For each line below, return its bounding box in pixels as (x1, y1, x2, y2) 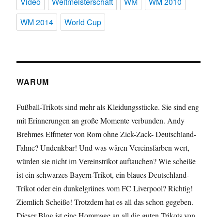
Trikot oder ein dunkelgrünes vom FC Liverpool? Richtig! (16, 183, 193, 194)
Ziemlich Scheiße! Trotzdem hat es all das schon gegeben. (16, 197, 194, 207)
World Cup (64, 16, 102, 28)
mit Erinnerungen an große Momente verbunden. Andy (16, 115, 185, 126)
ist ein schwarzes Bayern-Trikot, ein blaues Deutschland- (16, 170, 189, 180)
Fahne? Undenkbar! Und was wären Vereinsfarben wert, (16, 142, 190, 153)
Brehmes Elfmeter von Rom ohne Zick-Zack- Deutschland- (16, 129, 197, 139)
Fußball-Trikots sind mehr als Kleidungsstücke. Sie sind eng (16, 102, 200, 112)
